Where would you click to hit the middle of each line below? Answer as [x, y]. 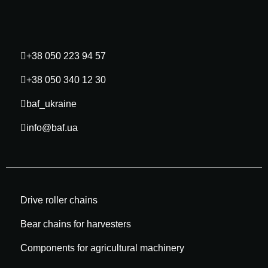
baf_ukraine [51, 104]
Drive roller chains [59, 200]
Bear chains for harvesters [76, 224]
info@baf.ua [52, 128]
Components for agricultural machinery [102, 248]
